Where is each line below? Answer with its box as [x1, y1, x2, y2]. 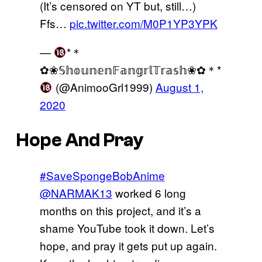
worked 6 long [112, 185, 186, 201]
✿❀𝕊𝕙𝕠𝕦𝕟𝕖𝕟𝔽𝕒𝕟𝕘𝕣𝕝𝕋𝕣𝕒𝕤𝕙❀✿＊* [40, 61, 221, 78]
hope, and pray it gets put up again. [40, 237, 217, 254]
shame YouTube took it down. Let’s [40, 220, 215, 236]
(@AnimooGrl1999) [52, 79, 156, 95]
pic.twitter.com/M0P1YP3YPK [70, 15, 218, 32]
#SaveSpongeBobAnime [40, 167, 165, 184]
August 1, [155, 79, 204, 95]
